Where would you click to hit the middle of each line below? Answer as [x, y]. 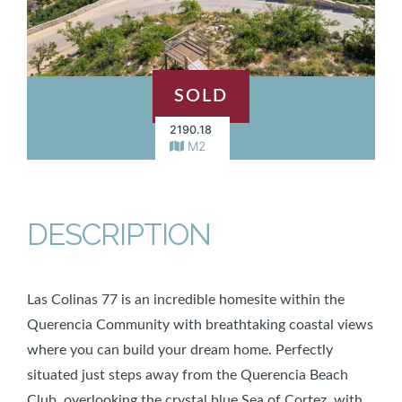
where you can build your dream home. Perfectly [180, 350]
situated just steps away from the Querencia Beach [188, 375]
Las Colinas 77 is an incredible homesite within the [186, 299]
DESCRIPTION [119, 234]
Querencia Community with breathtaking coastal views [200, 324]
